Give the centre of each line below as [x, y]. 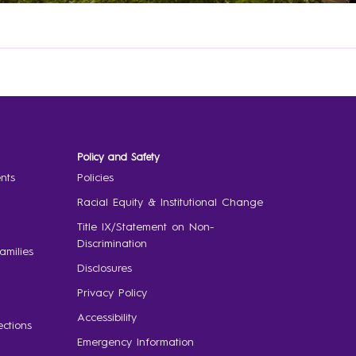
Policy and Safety [118, 157]
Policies [95, 178]
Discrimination [112, 244]
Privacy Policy [112, 293]
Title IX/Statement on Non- [145, 227]
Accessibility [106, 317]
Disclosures [104, 268]
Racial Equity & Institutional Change [170, 202]
